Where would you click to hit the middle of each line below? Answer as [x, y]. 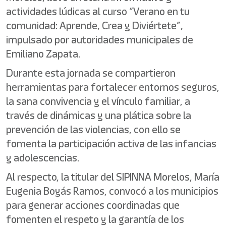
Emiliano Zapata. [43, 54]
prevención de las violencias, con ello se [93, 129]
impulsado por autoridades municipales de [100, 40]
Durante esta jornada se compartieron [91, 73]
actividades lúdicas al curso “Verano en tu [98, 11]
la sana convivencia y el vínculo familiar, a [98, 101]
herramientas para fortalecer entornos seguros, [113, 87]
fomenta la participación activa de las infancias [111, 144]
